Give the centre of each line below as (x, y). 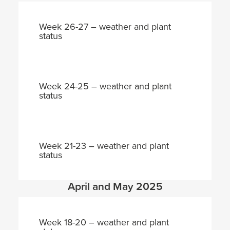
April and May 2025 (115, 186)
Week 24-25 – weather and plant (105, 86)
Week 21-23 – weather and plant (104, 146)
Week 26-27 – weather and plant (105, 26)
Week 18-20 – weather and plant (104, 222)
